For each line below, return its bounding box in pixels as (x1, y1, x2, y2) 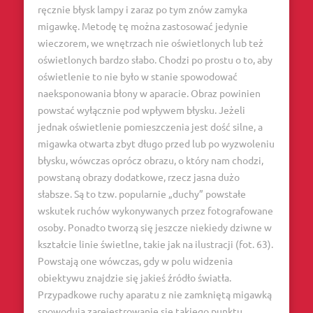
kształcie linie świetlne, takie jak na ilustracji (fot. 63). (37, 238, 273, 250)
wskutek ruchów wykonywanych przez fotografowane (37, 204, 273, 217)
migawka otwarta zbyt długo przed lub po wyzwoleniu (37, 137, 275, 150)
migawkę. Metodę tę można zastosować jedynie (37, 20, 248, 32)
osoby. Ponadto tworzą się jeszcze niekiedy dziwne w (37, 221, 272, 233)
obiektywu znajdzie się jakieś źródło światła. (37, 271, 231, 284)
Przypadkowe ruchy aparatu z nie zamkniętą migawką (37, 288, 272, 300)
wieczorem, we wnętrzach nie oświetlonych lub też (37, 36, 263, 49)
